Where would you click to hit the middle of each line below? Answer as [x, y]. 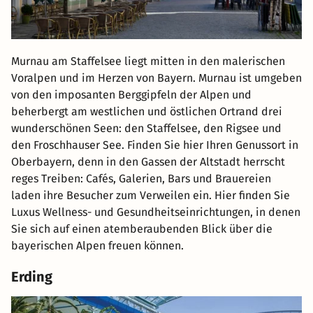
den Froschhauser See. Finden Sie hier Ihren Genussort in [155, 145]
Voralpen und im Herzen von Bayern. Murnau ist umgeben [156, 78]
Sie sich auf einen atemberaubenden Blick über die [142, 229]
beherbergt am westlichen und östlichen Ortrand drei [147, 112]
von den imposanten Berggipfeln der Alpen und [131, 95]
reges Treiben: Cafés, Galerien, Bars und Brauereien [141, 179]
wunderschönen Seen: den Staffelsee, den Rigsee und [146, 129]
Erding [32, 277]
